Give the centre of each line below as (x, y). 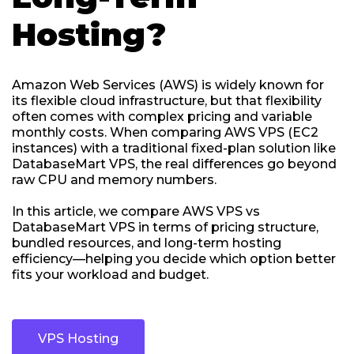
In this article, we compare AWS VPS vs (136, 211)
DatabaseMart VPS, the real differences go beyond (174, 164)
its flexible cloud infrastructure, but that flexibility (167, 101)
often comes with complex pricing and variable (162, 117)
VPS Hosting (78, 339)
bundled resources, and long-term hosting (147, 243)
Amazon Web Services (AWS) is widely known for (168, 85)
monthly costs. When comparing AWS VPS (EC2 (165, 132)
